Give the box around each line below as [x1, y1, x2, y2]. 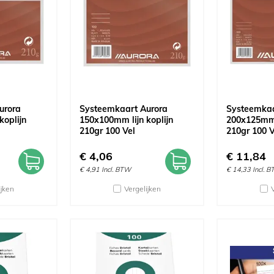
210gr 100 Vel [80, 125, 135, 136]
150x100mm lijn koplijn [80, 114, 173, 125]
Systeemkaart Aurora [80, 103, 168, 114]
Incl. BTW [102, 165, 131, 174]
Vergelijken [124, 184, 161, 193]
